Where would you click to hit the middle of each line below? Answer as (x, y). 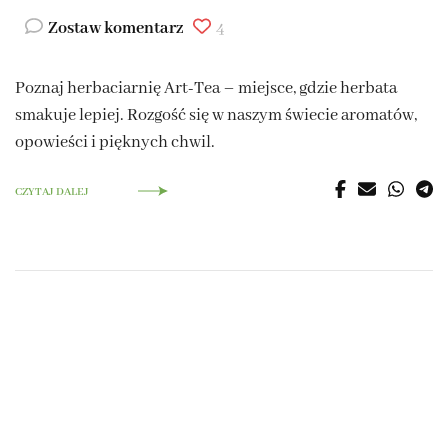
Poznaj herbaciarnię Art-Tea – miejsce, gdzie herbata (206, 89)
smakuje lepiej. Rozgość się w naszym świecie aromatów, (216, 116)
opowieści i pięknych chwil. (115, 143)
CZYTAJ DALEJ (52, 192)
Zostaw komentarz (115, 29)
